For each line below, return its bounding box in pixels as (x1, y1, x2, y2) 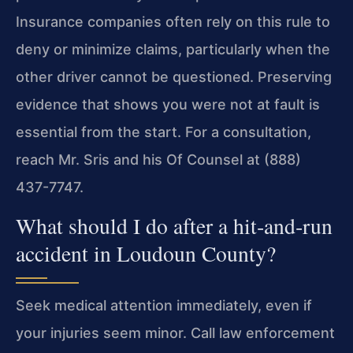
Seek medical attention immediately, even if (16, 297, 312, 314)
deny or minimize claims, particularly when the (16, 40, 330, 58)
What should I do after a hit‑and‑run (16, 211, 333, 241)
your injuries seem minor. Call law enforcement (16, 325, 335, 342)
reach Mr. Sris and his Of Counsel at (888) (16, 150, 301, 168)
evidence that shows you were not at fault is (16, 95, 320, 113)
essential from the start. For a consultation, (16, 123, 311, 140)
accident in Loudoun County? (16, 239, 276, 269)
